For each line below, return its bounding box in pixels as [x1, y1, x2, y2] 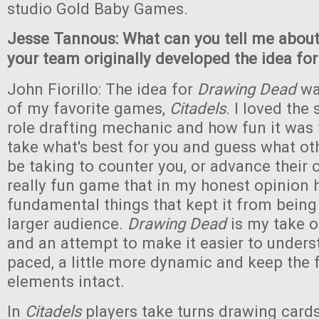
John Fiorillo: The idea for [7, 80, 197, 98]
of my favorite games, [7, 99, 169, 117]
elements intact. [7, 272, 125, 291]
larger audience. [7, 214, 127, 233]
